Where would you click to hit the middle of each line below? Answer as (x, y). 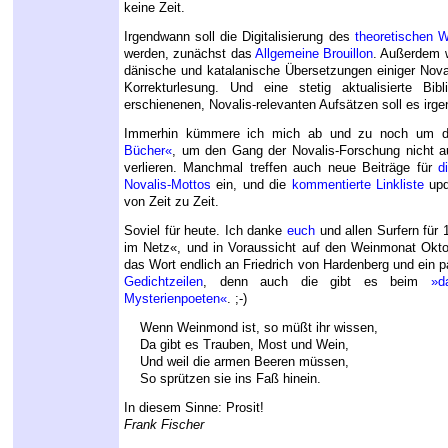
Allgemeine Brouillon (314, 54)
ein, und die (251, 185)
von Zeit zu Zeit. (171, 202)
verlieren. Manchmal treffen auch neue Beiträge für (281, 168)
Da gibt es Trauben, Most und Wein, (236, 345)
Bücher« (148, 151)
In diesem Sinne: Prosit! (194, 408)
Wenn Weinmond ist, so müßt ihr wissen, (251, 328)
